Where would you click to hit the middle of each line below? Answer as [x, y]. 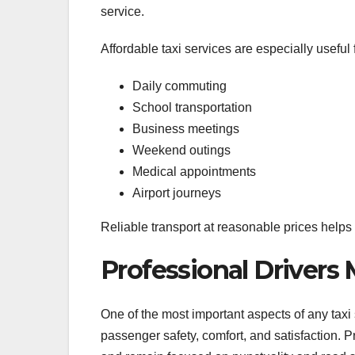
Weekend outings [181, 150]
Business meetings [186, 128]
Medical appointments [194, 171]
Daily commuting [179, 86]
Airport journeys [177, 193]
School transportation [192, 107]
